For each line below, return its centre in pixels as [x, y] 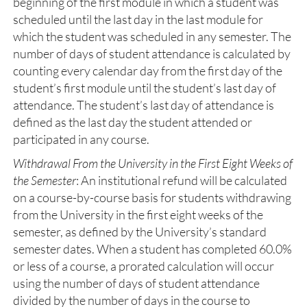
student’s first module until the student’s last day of [145, 88]
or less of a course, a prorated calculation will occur [144, 266]
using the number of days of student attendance [136, 283]
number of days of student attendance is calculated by [152, 53]
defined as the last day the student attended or [133, 122]
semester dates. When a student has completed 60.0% [152, 249]
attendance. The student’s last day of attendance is [144, 105]
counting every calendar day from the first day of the [148, 71]
